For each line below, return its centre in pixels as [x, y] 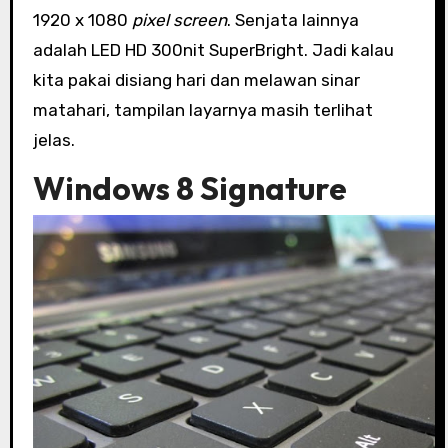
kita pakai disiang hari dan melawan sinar [196, 79]
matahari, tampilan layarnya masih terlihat [202, 109]
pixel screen [179, 19]
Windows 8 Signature [189, 187]
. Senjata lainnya [292, 19]
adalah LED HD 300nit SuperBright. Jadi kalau [213, 49]
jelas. [53, 139]
